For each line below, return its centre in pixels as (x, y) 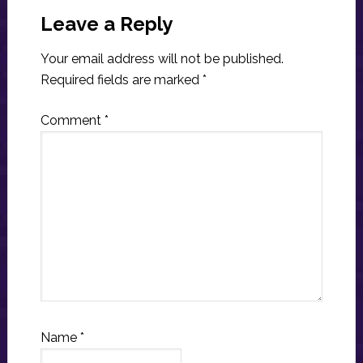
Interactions (77, 23)
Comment (72, 121)
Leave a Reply (106, 24)
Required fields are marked (121, 80)
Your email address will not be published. (162, 59)
